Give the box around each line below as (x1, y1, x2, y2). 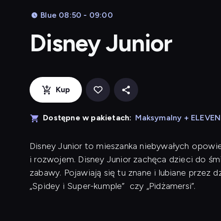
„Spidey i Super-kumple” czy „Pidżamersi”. (30, 181, 196, 191)
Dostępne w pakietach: (43, 113, 132, 122)
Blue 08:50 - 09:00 (40, 10, 113, 20)
